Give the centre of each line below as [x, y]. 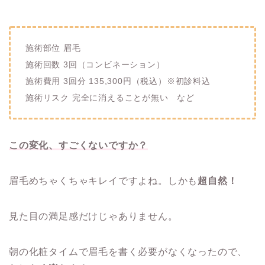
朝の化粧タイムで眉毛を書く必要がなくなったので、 [128, 252]
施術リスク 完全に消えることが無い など [110, 98]
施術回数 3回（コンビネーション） [95, 65]
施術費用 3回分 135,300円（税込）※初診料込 [118, 81]
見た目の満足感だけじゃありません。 [93, 216]
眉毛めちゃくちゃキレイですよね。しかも [104, 181]
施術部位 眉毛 [53, 48]
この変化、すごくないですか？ [79, 146]
